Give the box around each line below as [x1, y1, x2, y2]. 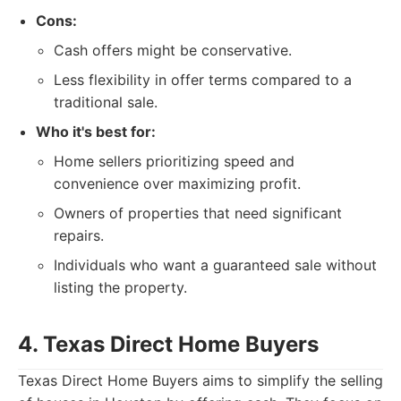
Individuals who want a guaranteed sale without [54, 256, 377, 274]
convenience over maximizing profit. [54, 175, 301, 192]
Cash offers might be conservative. [54, 41, 292, 59]
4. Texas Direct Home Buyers [18, 331, 319, 357]
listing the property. [54, 278, 187, 296]
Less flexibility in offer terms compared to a [54, 71, 352, 89]
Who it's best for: [36, 123, 156, 141]
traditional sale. [54, 93, 158, 111]
